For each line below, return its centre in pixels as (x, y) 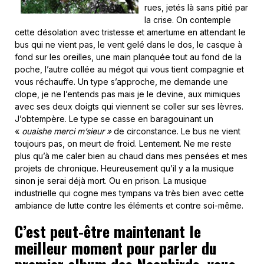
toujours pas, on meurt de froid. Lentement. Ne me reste (123, 143)
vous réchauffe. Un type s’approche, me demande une (121, 82)
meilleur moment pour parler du (116, 248)
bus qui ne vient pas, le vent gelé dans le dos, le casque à (128, 44)
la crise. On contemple (188, 20)
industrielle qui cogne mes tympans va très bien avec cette (129, 193)
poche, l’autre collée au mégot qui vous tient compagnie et (129, 69)
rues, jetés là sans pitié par (196, 7)
